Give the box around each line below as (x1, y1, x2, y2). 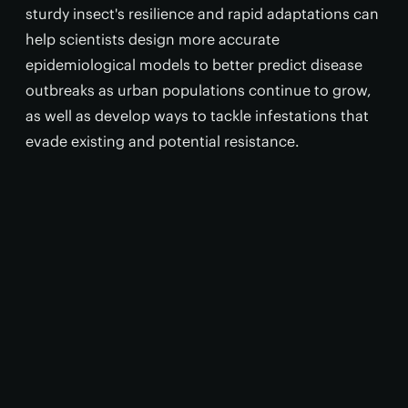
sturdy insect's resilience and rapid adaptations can (25, 5, 379, 23)
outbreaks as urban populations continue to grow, (25, 81, 372, 99)
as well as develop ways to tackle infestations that (25, 107, 369, 125)
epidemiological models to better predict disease (25, 56, 362, 74)
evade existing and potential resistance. (25, 132, 300, 150)
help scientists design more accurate (25, 30, 280, 48)
